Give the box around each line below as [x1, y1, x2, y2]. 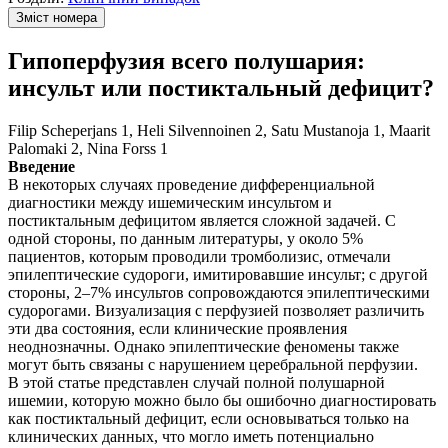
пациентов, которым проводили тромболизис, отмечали [8, 247, 391, 265]
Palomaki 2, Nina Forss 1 [8, 139, 168, 157]
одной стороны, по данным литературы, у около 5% [8, 229, 363, 247]
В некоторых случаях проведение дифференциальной [8, 175, 375, 193]
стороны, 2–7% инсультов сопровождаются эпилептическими [8, 283, 430, 301]
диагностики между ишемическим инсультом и [8, 193, 332, 211]
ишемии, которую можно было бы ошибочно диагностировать [8, 391, 436, 409]
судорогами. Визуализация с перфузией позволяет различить [8, 301, 424, 319]
